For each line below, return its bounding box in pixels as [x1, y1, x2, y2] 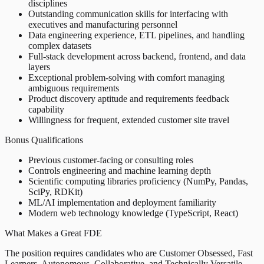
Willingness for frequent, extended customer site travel [28, 114, 229, 125]
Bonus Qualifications [5, 134, 83, 145]
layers [28, 61, 50, 72]
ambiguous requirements [28, 82, 119, 93]
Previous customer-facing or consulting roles [28, 154, 193, 165]
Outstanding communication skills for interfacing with [28, 8, 228, 19]
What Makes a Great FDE [5, 227, 102, 238]
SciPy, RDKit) [28, 186, 82, 197]
